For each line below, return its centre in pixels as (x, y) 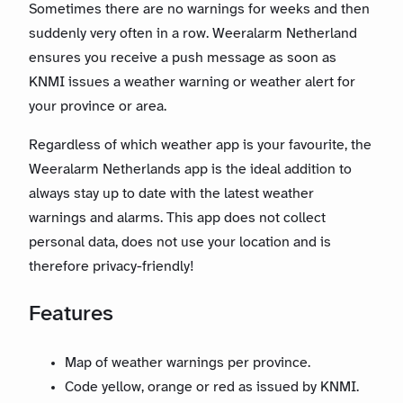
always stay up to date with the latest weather (171, 194)
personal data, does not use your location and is (180, 243)
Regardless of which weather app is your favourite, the (200, 146)
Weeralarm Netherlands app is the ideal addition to (190, 170)
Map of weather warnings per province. (188, 363)
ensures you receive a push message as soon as (183, 58)
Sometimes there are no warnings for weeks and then (199, 10)
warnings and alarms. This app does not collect (177, 219)
